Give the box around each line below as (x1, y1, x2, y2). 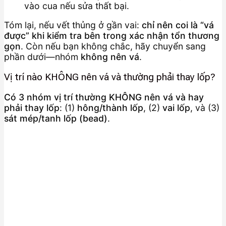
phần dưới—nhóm (4, 51, 81, 63)
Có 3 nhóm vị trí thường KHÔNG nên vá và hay (4, 91, 204, 102)
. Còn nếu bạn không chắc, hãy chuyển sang (21, 41, 206, 52)
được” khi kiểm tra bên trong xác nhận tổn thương (4, 30, 219, 41)
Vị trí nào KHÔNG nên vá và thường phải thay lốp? (4, 71, 215, 83)
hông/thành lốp (77, 102, 143, 113)
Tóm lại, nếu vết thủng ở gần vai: (4, 20, 142, 31)
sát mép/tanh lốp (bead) (4, 112, 107, 124)
